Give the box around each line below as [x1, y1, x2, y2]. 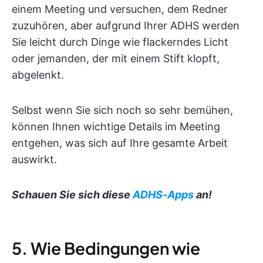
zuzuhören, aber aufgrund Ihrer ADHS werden [12, 19, 240, 32]
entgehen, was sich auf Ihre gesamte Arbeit [12, 137, 228, 149]
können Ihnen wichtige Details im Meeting [12, 120, 220, 133]
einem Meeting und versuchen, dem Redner [12, 3, 228, 15]
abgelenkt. [12, 69, 64, 81]
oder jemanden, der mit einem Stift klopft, [12, 52, 220, 65]
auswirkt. [12, 153, 57, 166]
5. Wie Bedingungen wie [12, 238, 200, 258]
